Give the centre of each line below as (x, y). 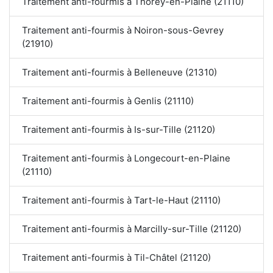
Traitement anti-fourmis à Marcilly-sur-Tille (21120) (132, 229)
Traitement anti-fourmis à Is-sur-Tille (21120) (119, 130)
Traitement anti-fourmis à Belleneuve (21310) (119, 73)
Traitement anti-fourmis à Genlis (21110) (108, 101)
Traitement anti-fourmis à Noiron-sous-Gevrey (123, 30)
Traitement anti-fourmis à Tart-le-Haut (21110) (121, 200)
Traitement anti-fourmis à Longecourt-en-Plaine (126, 158)
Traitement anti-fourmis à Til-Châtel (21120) (116, 258)
